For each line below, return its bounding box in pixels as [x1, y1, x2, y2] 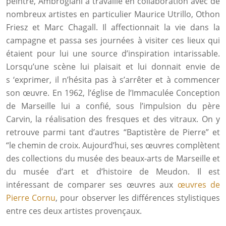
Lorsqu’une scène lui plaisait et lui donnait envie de [6, 61, 220, 72]
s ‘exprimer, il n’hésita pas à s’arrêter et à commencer [6, 74, 220, 85]
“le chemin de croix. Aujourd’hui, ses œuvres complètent [6, 140, 220, 151]
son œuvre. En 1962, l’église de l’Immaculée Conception [6, 87, 220, 98]
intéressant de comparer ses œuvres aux [6, 179, 178, 190]
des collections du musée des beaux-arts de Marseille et [6, 153, 220, 164]
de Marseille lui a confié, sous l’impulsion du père [6, 100, 220, 111]
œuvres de [177, 179, 220, 190]
